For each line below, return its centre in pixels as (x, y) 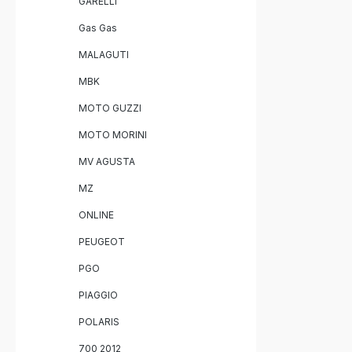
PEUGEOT (102, 242)
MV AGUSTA (107, 161)
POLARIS (99, 322)
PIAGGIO (98, 295)
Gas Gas (98, 28)
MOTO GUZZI (110, 108)
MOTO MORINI (113, 135)
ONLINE (96, 215)
